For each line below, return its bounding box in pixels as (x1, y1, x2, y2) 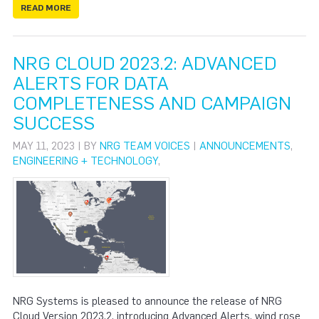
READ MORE (21, 2, 71, 13)
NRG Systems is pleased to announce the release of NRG (13, 294, 282, 308)
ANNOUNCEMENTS (199, 139, 291, 152)
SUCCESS (13, 111, 95, 135)
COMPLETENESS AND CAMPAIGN (13, 91, 291, 115)
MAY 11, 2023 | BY (13, 139, 100, 152)
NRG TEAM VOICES (100, 139, 190, 152)
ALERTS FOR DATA (13, 71, 169, 95)
